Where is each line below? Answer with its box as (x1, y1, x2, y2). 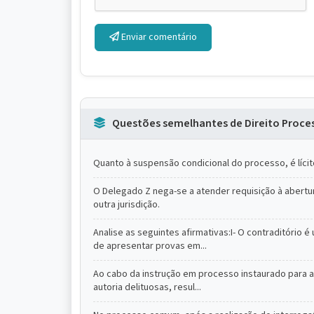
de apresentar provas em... (93, 239, 207, 253)
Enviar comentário (119, 30, 197, 44)
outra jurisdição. (93, 198, 160, 212)
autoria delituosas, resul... (93, 280, 201, 294)
